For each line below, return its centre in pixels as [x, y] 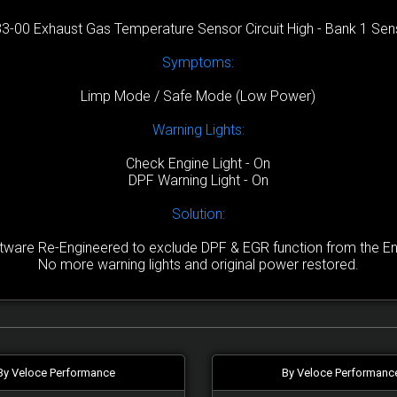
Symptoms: [198, 63]
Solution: [198, 214]
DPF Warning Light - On [198, 181]
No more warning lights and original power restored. [198, 265]
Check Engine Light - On [198, 164]
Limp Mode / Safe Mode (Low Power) [198, 97]
